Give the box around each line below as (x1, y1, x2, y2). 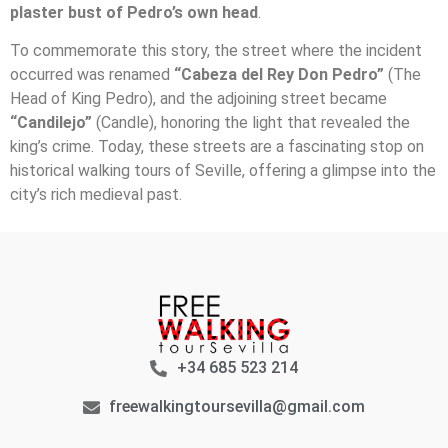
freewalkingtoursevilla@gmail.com (109, 397, 366, 417)
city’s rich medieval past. (10, 185, 182, 205)
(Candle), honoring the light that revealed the (92, 113, 410, 133)
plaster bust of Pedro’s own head (10, 2, 258, 22)
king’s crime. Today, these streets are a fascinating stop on (10, 137, 424, 157)
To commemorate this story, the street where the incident (10, 41, 422, 61)
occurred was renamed (10, 65, 174, 85)
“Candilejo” (10, 113, 92, 133)
